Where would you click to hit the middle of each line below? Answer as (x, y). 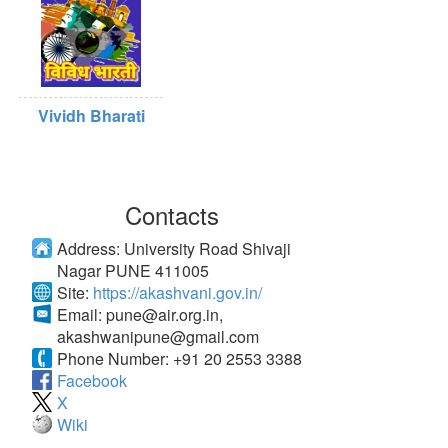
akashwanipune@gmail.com (158, 336)
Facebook (92, 380)
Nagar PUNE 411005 (133, 270)
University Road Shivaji (207, 248)
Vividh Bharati (91, 115)
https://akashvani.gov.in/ (177, 292)
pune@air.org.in (162, 314)
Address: (90, 248)
